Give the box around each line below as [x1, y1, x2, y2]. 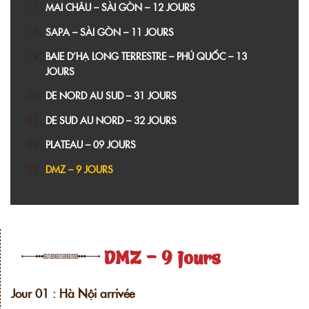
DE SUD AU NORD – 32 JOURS [46, 112, 177, 127]
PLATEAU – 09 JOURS [46, 137, 136, 152]
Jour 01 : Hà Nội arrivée [11, 283, 134, 301]
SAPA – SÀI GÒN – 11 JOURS [46, 24, 174, 39]
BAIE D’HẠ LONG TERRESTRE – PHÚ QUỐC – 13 [46, 49, 247, 63]
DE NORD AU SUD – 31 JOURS [46, 88, 177, 103]
